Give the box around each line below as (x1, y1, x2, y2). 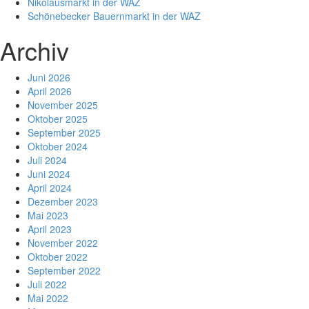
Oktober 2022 (28, 250, 88, 263)
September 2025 (28, 126, 101, 139)
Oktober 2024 (28, 139, 88, 153)
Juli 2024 (28, 153, 67, 167)
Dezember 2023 (28, 195, 98, 208)
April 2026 (28, 84, 72, 98)
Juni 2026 (28, 70, 70, 84)
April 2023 (28, 222, 72, 236)
